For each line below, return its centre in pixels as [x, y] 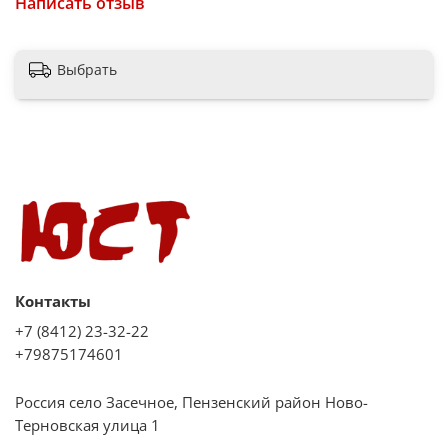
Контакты [53, 302]
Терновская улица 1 [87, 425]
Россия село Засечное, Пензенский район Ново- [191, 402]
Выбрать [87, 70]
